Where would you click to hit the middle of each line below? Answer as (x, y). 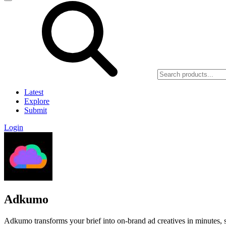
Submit (36, 110)
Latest (34, 92)
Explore (37, 101)
